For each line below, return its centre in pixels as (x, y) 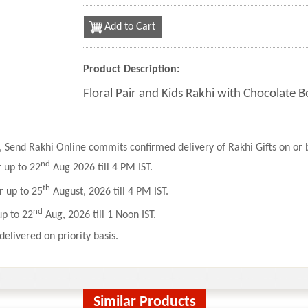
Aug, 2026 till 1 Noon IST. (99, 216)
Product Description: (131, 69)
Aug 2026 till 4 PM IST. (101, 168)
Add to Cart (130, 27)
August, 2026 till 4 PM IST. (109, 191)
